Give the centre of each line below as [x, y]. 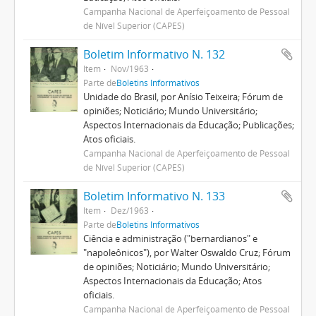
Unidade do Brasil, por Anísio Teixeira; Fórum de [183, 97]
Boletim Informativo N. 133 [154, 196]
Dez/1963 [129, 210]
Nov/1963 [129, 68]
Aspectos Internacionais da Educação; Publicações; [188, 125]
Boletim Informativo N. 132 [154, 54]
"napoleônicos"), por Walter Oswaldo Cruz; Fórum [187, 253]
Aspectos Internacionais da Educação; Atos [172, 281]
